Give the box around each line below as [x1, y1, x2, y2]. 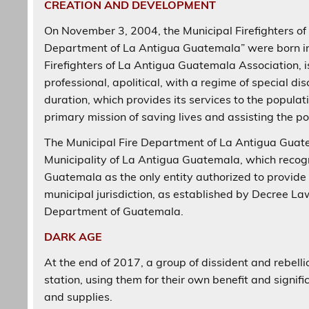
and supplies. [44, 289, 113, 303]
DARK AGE [44, 229, 103, 243]
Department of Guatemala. [44, 203, 184, 218]
